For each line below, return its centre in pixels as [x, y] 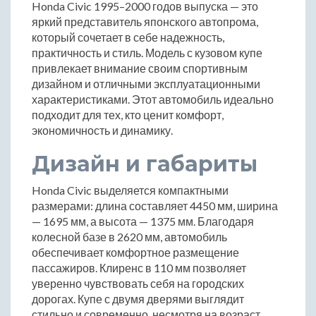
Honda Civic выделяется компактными [130, 190]
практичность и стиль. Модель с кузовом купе [147, 53]
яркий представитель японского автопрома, [145, 22]
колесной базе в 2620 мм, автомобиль [129, 237]
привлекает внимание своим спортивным [140, 68]
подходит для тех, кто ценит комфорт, [128, 115]
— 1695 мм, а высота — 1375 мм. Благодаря [143, 221]
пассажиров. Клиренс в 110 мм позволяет [139, 268]
